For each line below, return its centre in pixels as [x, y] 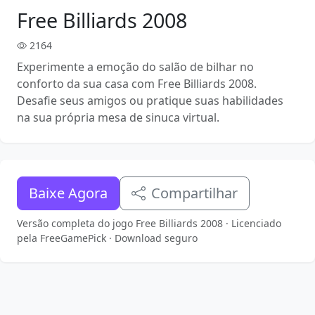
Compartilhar [194, 193]
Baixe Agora [68, 193]
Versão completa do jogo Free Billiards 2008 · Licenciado [149, 223]
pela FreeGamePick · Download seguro [107, 238]
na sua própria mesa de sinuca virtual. [118, 117]
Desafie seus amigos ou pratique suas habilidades [150, 101]
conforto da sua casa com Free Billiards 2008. [137, 84]
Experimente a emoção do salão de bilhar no [135, 67]
